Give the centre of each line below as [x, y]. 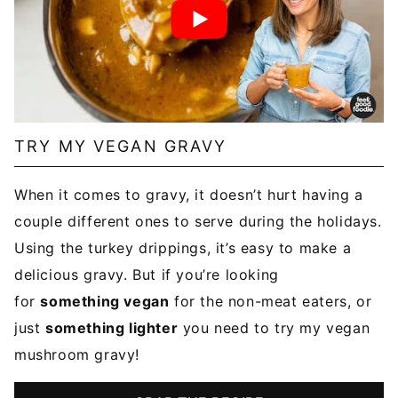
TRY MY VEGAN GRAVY [121, 147]
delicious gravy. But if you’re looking [147, 275]
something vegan [105, 302]
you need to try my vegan [274, 328]
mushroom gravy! [77, 355]
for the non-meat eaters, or [271, 302]
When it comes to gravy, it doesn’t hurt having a [189, 195]
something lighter [112, 328]
